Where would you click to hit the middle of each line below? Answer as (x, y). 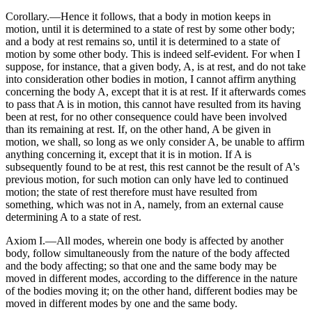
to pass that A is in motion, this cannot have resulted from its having (153, 104)
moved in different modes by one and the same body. (122, 304)
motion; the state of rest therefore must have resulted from (131, 192)
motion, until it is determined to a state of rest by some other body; (150, 29)
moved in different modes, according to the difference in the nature (151, 279)
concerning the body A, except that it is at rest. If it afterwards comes (156, 92)
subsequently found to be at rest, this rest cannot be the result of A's (153, 167)
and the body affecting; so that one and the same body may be (141, 266)
